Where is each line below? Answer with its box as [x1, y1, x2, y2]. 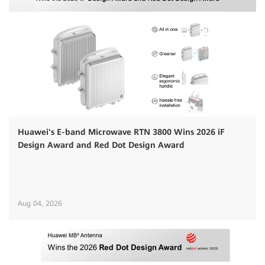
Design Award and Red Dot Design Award [18, 140, 185, 150]
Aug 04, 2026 [18, 199, 62, 208]
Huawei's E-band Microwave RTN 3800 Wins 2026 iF [18, 127, 225, 137]
